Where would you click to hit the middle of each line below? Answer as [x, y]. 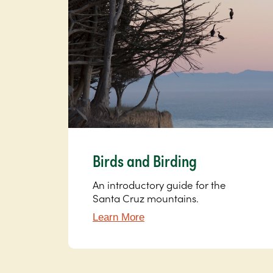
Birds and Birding [145, 161]
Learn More [119, 218]
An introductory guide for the [159, 185]
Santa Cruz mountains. [146, 198]
